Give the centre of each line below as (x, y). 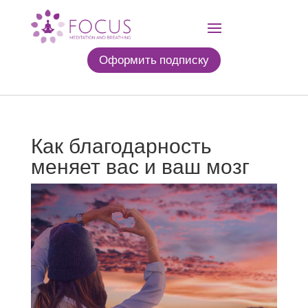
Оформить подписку (154, 60)
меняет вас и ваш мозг (140, 166)
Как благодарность (121, 146)
